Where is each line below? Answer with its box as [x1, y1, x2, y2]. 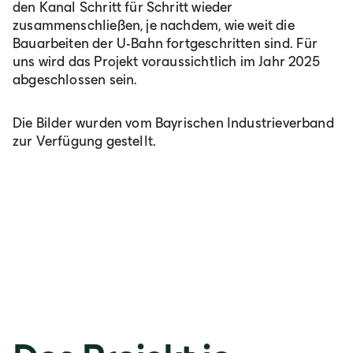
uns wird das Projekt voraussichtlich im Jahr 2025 [13, 53, 320, 69]
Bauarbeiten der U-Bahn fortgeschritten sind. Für [13, 35, 318, 51]
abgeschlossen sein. [13, 71, 138, 87]
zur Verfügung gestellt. [13, 132, 157, 149]
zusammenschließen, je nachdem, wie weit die [13, 17, 295, 33]
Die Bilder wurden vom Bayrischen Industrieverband [13, 114, 334, 131]
